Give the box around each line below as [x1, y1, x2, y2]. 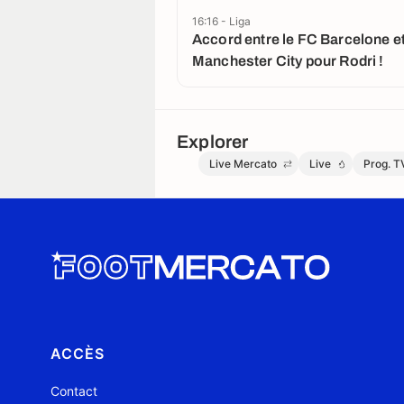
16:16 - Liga [192, 14, 251, 28]
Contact [50, 383, 97, 399]
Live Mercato [209, 157, 277, 171]
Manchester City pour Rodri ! [192, 53, 384, 69]
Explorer [177, 132, 249, 152]
